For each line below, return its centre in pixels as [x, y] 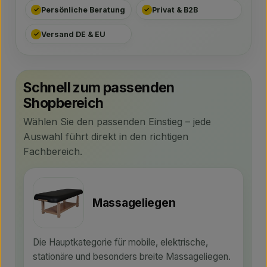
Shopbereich [63, 103]
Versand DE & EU [73, 34]
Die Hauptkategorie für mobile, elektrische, [120, 242]
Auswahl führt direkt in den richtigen [106, 136]
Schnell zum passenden [99, 88]
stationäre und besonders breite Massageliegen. [132, 257]
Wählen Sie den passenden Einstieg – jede [117, 122]
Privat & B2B [175, 10]
